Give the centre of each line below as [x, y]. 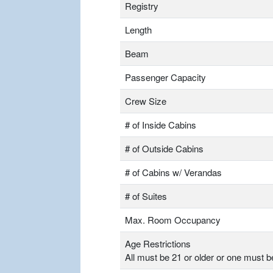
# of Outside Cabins [164, 149]
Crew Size [146, 101]
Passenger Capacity [165, 77]
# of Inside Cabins [161, 125]
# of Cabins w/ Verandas [173, 172]
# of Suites [146, 196]
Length [138, 30]
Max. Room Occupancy [173, 220]
